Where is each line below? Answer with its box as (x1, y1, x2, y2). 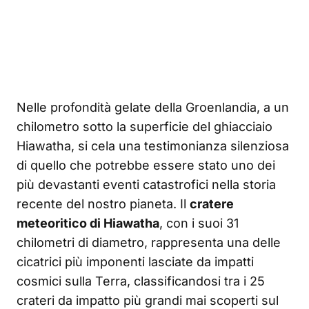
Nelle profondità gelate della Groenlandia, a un (17, 100, 289, 115)
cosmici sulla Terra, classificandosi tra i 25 (17, 274, 265, 289)
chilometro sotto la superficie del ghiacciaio (17, 119, 272, 134)
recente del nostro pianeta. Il (17, 197, 190, 212)
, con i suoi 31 (159, 216, 239, 231)
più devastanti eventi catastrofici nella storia (17, 177, 276, 192)
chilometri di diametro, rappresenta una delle (17, 235, 281, 250)
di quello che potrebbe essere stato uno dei (17, 158, 275, 173)
